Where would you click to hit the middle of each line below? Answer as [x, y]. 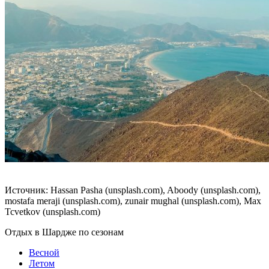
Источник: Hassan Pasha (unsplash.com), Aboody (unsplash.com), [133, 190]
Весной [44, 252]
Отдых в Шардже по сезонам [64, 232]
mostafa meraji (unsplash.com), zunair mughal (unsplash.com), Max [133, 201]
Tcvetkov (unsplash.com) [53, 211]
